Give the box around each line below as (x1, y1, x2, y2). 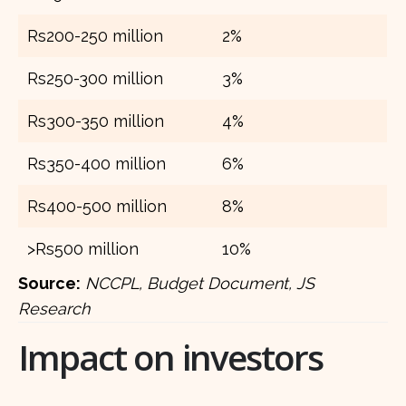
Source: (18, 273, 81, 293)
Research (18, 298, 90, 318)
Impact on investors (18, 333, 324, 381)
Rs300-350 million (27, 111, 164, 130)
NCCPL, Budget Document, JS (85, 273, 314, 293)
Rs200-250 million (27, 25, 163, 45)
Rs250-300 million (27, 68, 163, 88)
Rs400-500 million (27, 196, 167, 216)
